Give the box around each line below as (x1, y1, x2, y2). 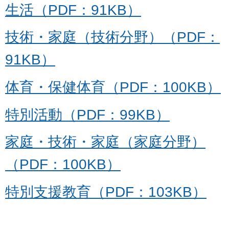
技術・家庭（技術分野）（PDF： (5, 29, 220, 45)
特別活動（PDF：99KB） (5, 106, 170, 123)
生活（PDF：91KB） (5, 2, 141, 18)
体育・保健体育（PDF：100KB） (5, 79, 221, 95)
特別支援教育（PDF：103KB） (5, 184, 207, 200)
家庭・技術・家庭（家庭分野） (5, 134, 205, 150)
